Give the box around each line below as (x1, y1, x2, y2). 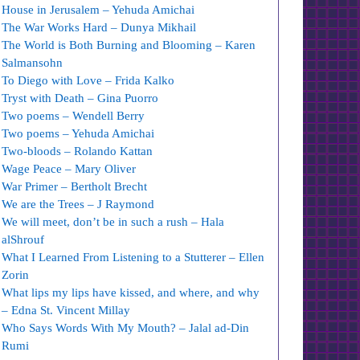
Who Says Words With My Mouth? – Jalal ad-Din (2, 321, 250, 334)
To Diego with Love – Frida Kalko (2, 74, 175, 87)
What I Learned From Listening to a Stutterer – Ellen (2, 251, 265, 264)
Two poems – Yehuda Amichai (2, 127, 155, 140)
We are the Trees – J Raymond (2, 198, 155, 211)
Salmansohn (2, 56, 63, 69)
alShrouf (2, 233, 45, 246)
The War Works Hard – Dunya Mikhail (2, 21, 200, 34)
